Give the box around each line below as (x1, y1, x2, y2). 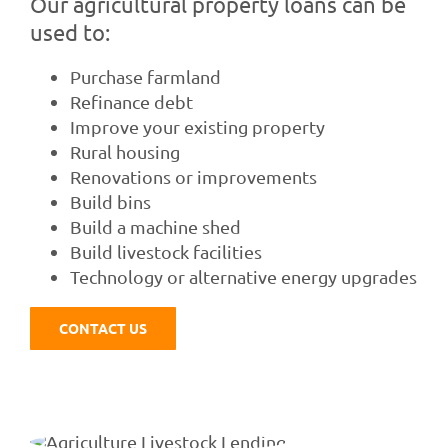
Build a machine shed (69, 216, 241, 238)
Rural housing (69, 141, 180, 163)
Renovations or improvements (69, 166, 317, 188)
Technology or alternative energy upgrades (69, 266, 417, 288)
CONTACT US (58, 319, 147, 338)
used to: (29, 19, 110, 46)
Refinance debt (69, 91, 193, 113)
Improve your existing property (69, 116, 325, 138)
